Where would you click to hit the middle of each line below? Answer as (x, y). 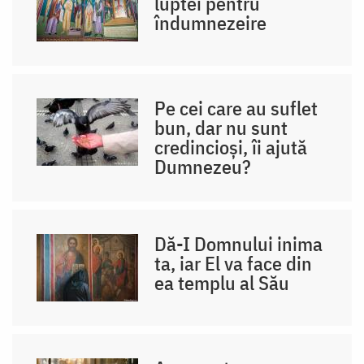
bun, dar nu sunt (221, 127)
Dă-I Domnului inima (239, 243)
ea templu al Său (222, 282)
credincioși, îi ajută (231, 147)
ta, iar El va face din (234, 263)
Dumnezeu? (203, 166)
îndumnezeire (211, 22)
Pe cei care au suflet (236, 108)
